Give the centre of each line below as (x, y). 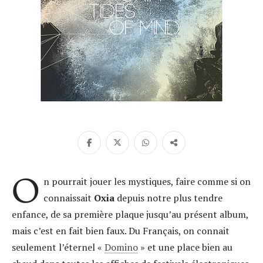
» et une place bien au (185, 247)
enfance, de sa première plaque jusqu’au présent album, (130, 214)
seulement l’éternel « (58, 247)
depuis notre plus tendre (168, 198)
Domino (121, 247)
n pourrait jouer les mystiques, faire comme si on (147, 181)
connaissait (68, 198)
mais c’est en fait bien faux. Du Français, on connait (121, 231)
